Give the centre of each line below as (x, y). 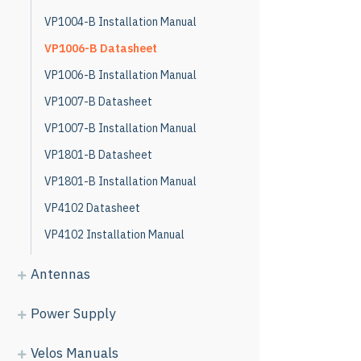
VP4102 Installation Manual (114, 234)
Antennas (60, 274)
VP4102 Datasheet (92, 208)
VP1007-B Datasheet (98, 102)
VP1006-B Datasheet (101, 48)
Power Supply (73, 313)
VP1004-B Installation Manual (120, 22)
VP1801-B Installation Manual (120, 181)
